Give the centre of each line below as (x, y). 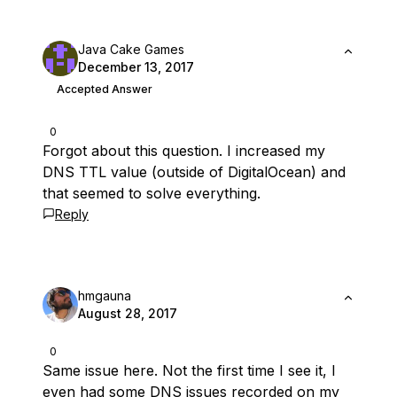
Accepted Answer (105, 89)
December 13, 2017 (136, 67)
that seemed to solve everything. (152, 193)
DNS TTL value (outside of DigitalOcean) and (194, 172)
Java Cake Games (131, 49)
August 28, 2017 (128, 313)
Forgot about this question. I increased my (184, 151)
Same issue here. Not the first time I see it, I (189, 370)
